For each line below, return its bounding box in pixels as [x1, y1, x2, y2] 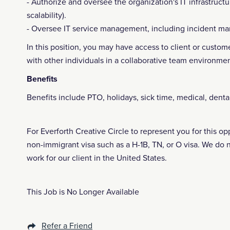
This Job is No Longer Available [27, 187, 139, 197]
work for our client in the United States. [27, 153, 167, 163]
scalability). [27, 10, 66, 21]
